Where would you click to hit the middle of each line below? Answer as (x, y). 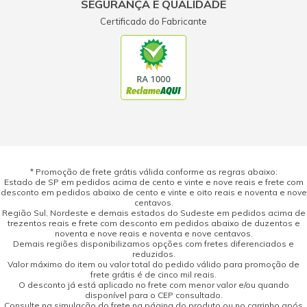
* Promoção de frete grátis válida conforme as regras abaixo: (153, 172)
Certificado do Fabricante (153, 22)
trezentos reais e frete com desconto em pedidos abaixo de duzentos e (153, 223)
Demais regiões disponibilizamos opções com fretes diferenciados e (153, 244)
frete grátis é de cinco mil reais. (153, 275)
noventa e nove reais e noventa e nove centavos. (153, 234)
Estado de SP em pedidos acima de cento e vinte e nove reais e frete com (153, 182)
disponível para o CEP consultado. (153, 295)
